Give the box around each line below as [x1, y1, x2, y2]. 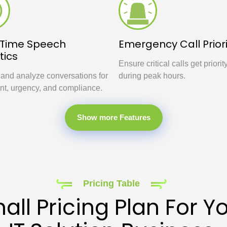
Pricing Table [83, 178, 140, 188]
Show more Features [77, 113, 150, 122]
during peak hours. [119, 71, 185, 80]
